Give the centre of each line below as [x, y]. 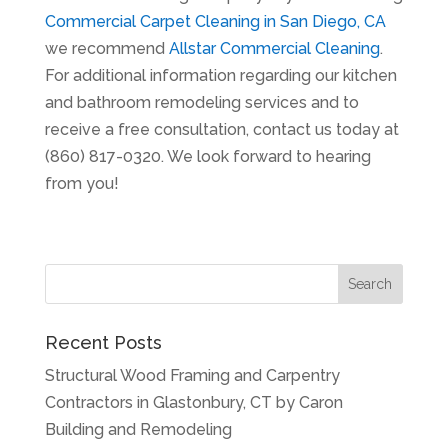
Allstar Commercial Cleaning [274, 48]
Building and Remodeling [138, 429]
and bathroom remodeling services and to [201, 102]
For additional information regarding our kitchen [220, 75]
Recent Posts [103, 342]
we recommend [106, 48]
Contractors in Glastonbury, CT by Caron [193, 402]
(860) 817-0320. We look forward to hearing [207, 156]
